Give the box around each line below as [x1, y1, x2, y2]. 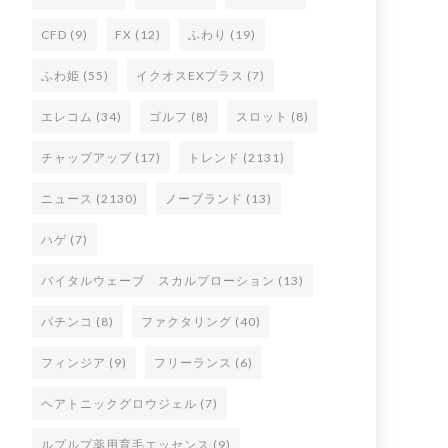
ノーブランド [165, 191, 243, 206]
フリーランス [154, 355, 232, 370]
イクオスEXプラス [136, 68, 244, 83]
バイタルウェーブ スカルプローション [41, 273, 275, 288]
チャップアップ [41, 150, 132, 165]
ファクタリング [141, 314, 232, 329]
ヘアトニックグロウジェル [41, 396, 197, 411]
